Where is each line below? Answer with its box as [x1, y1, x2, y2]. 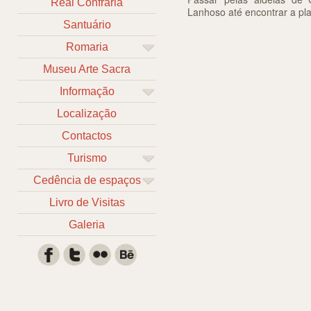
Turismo [67, 152, 107, 164]
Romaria [65, 41, 108, 53]
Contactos [62, 130, 112, 142]
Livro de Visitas [49, 196, 125, 208]
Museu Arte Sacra [43, 63, 131, 75]
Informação [59, 85, 115, 97]
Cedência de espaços [33, 174, 141, 186]
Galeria [69, 219, 105, 230]
